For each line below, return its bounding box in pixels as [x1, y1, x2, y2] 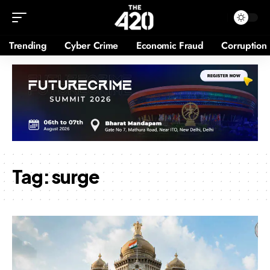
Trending [9, 38, 47, 52]
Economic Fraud [136, 38, 204, 52]
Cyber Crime [64, 38, 118, 52]
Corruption [221, 38, 267, 52]
